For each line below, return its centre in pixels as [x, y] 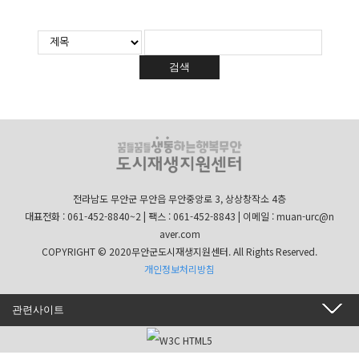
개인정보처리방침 [179, 268]
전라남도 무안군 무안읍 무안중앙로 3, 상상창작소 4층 [179, 198]
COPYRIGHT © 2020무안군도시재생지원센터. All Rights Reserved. [179, 251]
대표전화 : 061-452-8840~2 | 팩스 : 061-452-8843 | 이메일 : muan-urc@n [179, 216]
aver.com [179, 233]
